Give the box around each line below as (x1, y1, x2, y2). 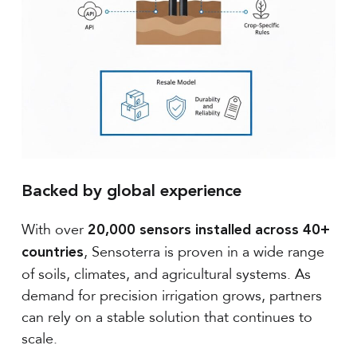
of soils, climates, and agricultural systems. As (21, 265, 311, 284)
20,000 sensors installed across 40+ (87, 223, 330, 238)
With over (21, 221, 88, 239)
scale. (21, 330, 57, 348)
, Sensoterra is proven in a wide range (83, 243, 324, 261)
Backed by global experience (21, 183, 241, 201)
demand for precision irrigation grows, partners (21, 287, 322, 305)
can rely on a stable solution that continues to (21, 308, 312, 327)
